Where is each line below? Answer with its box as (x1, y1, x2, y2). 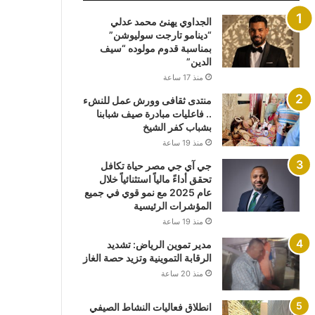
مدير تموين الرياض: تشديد (106, 238, 212, 251)
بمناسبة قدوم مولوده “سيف (99, 42, 212, 55)
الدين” (186, 56, 212, 68)
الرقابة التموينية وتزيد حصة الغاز (82, 252, 212, 264)
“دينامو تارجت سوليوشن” (108, 29, 212, 41)
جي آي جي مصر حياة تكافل (100, 160, 212, 172)
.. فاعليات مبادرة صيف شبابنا (96, 108, 212, 120)
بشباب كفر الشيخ (142, 121, 212, 134)
